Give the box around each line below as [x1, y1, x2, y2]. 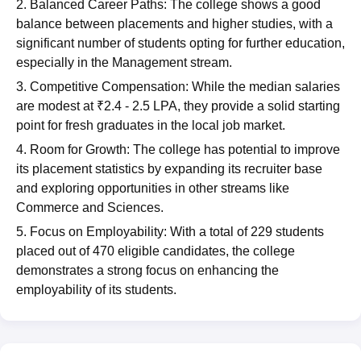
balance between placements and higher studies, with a [16, 16, 333, 31]
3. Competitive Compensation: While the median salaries [16, 79, 340, 93]
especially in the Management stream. [16, 55, 232, 69]
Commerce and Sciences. [16, 200, 164, 214]
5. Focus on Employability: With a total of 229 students [16, 224, 324, 239]
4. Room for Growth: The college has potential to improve [16, 142, 340, 156]
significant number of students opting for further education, [16, 35, 345, 50]
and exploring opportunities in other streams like [16, 180, 289, 195]
